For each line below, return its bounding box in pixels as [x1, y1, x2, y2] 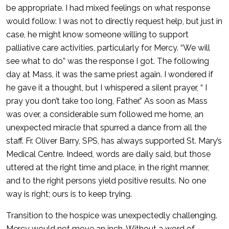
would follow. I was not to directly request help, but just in [6, 16, 222, 26]
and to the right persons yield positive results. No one [6, 176, 206, 186]
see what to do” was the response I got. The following [6, 56, 209, 66]
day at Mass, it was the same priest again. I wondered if [6, 70, 213, 79]
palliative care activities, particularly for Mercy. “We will [6, 43, 210, 53]
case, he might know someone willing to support [6, 30, 189, 39]
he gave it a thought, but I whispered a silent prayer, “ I [6, 83, 207, 93]
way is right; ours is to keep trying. [6, 189, 132, 199]
